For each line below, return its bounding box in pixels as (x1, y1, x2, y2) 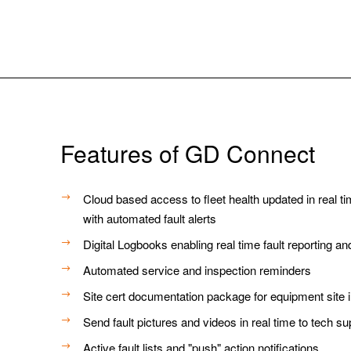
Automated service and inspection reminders (83, 262, 312, 279)
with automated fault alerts (83, 210, 217, 227)
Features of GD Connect (60, 136, 316, 171)
